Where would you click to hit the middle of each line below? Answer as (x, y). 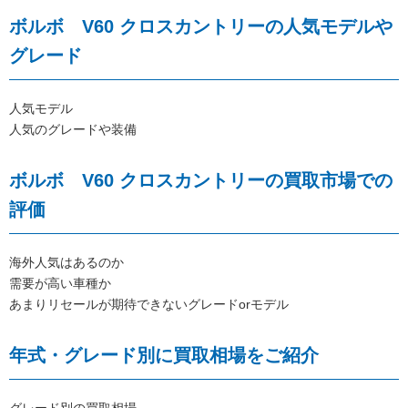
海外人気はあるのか (66, 263)
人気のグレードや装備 (73, 130)
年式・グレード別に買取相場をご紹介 (164, 356)
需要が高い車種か (60, 284)
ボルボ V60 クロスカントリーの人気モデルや (201, 27)
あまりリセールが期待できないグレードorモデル (149, 305)
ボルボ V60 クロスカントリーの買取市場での (201, 181)
